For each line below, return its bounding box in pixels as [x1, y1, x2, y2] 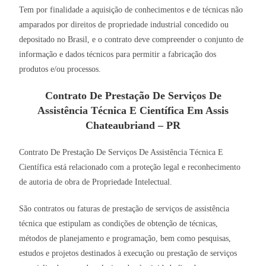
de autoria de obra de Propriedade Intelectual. [19, 178, 173, 187]
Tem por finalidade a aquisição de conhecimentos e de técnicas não [19, 5, 243, 15]
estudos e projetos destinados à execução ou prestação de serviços [19, 249, 237, 258]
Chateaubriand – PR [85, 119, 180, 132]
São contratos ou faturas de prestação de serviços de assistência [19, 204, 230, 214]
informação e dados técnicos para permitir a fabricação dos [19, 50, 217, 59]
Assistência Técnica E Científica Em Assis [37, 104, 229, 117]
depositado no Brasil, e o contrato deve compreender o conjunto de [19, 35, 244, 45]
